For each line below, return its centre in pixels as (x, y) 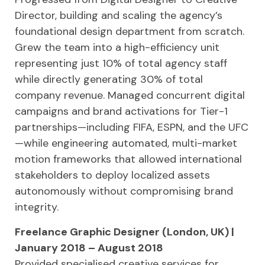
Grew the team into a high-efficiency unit (117, 47)
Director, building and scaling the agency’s (119, 15)
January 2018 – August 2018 (89, 248)
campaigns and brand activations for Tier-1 (121, 111)
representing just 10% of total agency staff (121, 63)
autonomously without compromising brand (124, 191)
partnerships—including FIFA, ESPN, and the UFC (132, 127)
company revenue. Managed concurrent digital (130, 95)
